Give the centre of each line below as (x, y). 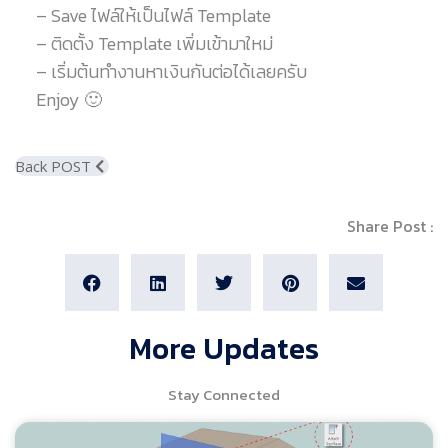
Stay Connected (224, 395)
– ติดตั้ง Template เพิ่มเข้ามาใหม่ (154, 43)
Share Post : (390, 225)
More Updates (224, 349)
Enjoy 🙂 (68, 99)
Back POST (55, 165)
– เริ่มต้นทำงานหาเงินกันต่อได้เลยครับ (171, 71)
